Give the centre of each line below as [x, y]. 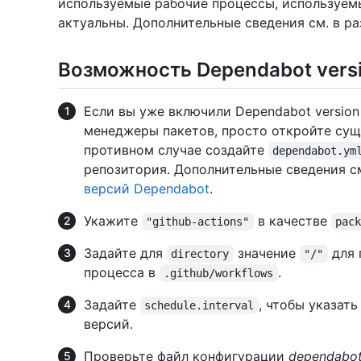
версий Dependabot [147, 189]
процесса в [122, 273]
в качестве [292, 221]
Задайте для [125, 253]
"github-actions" [198, 222]
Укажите [113, 221]
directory [200, 254]
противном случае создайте [176, 150]
